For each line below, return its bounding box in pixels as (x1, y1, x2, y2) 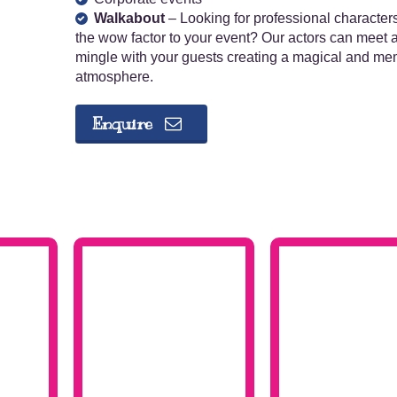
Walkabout (93, 11, 165, 26)
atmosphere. (74, 69, 153, 84)
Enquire (91, 113, 157, 135)
